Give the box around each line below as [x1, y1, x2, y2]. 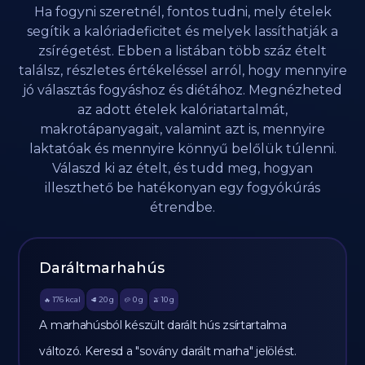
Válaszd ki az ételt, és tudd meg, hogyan [52, 161, 313, 176]
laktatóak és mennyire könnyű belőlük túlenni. [29, 141, 336, 156]
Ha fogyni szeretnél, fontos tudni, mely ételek [33, 4, 332, 20]
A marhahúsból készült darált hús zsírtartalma [39, 318, 287, 332]
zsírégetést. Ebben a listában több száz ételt [38, 43, 327, 59]
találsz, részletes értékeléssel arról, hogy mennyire [18, 63, 347, 78]
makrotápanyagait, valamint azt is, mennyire [40, 121, 325, 137]
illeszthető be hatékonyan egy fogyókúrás [45, 180, 320, 196]
